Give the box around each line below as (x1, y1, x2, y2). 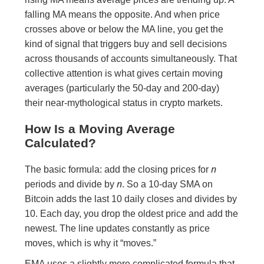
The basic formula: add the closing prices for (25, 164, 212, 175)
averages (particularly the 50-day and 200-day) (25, 83, 220, 94)
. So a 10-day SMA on (122, 179, 213, 190)
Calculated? (25, 136, 97, 150)
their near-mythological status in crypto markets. (25, 98, 223, 108)
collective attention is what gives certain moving (25, 68, 223, 79)
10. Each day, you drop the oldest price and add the (25, 209, 239, 219)
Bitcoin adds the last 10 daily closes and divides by (25, 194, 237, 204)
